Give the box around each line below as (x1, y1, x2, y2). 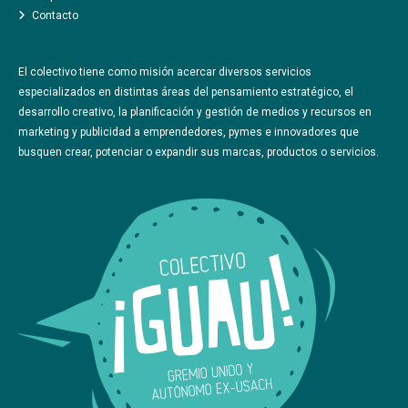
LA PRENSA (170, 156, 238, 170)
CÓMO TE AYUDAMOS (140, 15, 268, 29)
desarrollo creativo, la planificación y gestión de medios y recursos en (18, 106, 372, 118)
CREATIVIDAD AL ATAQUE (129, 43, 279, 57)
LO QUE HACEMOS (150, 71, 258, 86)
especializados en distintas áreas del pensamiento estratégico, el (18, 86, 353, 98)
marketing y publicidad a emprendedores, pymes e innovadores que (18, 126, 359, 138)
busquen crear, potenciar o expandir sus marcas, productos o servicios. (18, 146, 379, 158)
